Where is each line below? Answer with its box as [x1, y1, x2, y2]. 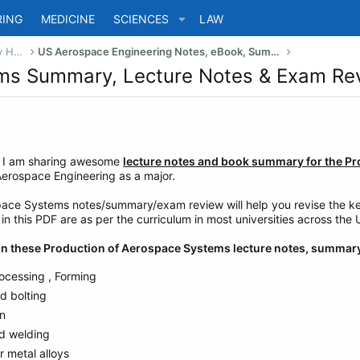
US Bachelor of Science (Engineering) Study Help [14, 45, 23, 58]
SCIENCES [112, 12, 169, 26]
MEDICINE [40, 12, 95, 26]
